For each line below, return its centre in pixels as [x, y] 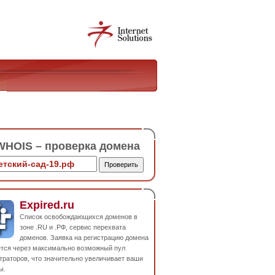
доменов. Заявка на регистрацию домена [84, 237]
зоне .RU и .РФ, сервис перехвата [73, 227]
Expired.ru [47, 205]
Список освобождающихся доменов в [79, 216]
